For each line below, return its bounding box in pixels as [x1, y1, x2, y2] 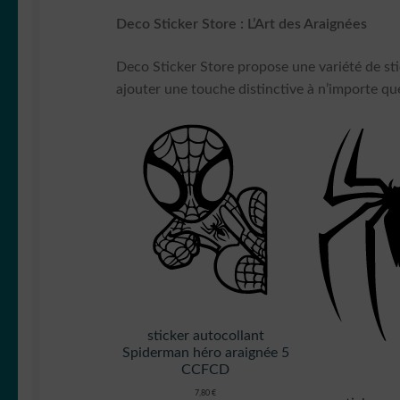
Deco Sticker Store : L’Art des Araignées [116, 17, 368, 32]
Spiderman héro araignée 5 [121, 346, 289, 361]
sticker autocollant [146, 329, 264, 344]
